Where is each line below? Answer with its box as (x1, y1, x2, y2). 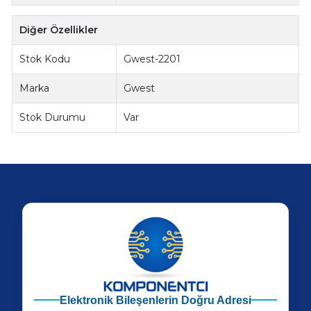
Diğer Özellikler (19, 23, 99, 36)
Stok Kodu (19, 52, 71, 65)
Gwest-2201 (124, 52, 181, 65)
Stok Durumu (19, 110, 86, 124)
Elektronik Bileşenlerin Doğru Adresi (60, 294, 251, 306)
